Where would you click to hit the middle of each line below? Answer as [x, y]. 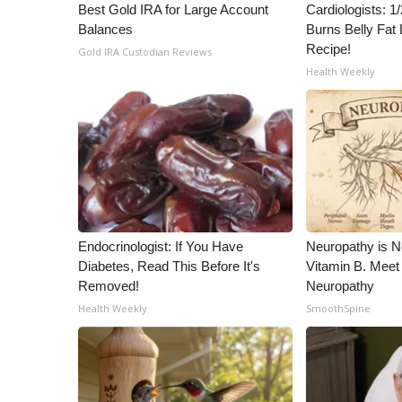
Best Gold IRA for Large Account [173, 9]
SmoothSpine [339, 308]
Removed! [109, 286]
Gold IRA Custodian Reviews [145, 52]
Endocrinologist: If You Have [161, 246]
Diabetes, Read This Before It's [169, 266]
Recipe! [329, 49]
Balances [105, 29]
